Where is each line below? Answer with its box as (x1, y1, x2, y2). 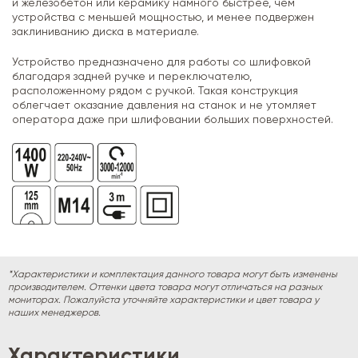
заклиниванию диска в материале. (12, 26, 199, 38)
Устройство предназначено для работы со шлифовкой (12, 56, 311, 68)
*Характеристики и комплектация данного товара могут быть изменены (8, 269, 337, 280)
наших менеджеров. (8, 308, 101, 318)
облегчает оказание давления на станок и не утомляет (12, 99, 316, 111)
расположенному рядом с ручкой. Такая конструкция (12, 85, 298, 97)
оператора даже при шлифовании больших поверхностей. (12, 113, 333, 125)
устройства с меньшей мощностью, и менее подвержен (12, 11, 314, 23)
